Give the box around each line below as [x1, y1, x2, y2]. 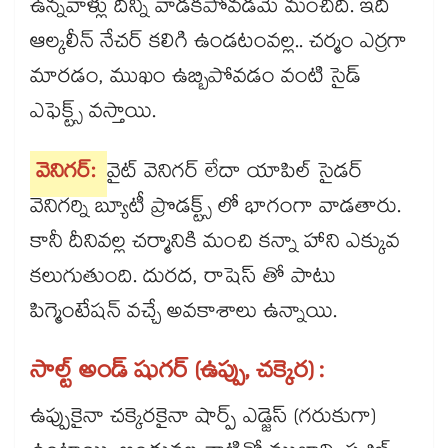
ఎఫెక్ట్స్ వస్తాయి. [30, 96, 156, 133]
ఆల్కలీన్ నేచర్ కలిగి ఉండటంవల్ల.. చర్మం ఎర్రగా [30, 26, 407, 63]
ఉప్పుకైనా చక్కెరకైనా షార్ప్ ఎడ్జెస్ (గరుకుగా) [30, 401, 376, 438]
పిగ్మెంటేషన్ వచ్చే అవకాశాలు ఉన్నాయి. [30, 296, 337, 333]
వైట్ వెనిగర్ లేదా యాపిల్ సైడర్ [107, 156, 363, 193]
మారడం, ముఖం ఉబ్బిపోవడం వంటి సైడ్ [30, 61, 361, 98]
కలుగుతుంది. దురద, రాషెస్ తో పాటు [30, 261, 336, 298]
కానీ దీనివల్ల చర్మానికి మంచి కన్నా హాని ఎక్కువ [30, 226, 400, 263]
